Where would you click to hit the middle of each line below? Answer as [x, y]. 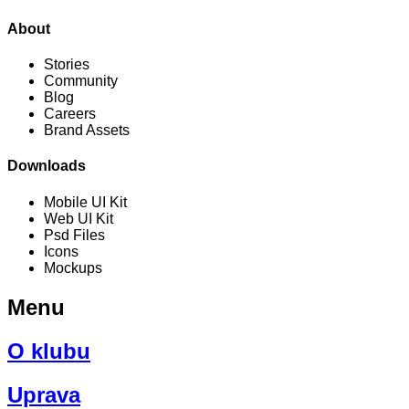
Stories [67, 65]
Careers [70, 114]
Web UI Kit [79, 218]
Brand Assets [87, 131]
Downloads [47, 166]
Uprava [44, 394]
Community [81, 81]
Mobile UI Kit [85, 202]
